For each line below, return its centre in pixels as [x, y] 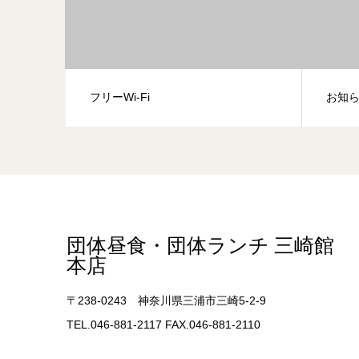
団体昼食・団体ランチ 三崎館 [200, 245]
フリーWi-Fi [119, 97]
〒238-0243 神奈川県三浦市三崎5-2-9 [171, 300]
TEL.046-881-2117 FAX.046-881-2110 [163, 324]
